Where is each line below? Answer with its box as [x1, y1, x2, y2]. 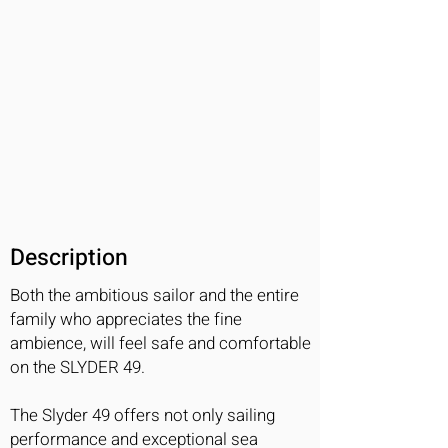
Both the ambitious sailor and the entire [10, 283, 299, 308]
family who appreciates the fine [10, 307, 242, 332]
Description [10, 241, 128, 275]
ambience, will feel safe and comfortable [10, 331, 311, 356]
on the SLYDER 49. [10, 355, 145, 380]
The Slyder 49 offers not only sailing [10, 403, 275, 428]
